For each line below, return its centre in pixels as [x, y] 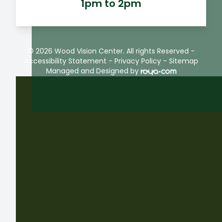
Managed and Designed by [92, 71]
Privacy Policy [138, 61]
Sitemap [183, 61]
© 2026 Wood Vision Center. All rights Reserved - [111, 51]
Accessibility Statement [65, 61]
